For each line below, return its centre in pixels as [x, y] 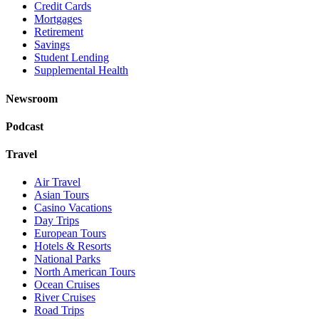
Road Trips [59, 310]
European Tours [70, 234]
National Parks [67, 259]
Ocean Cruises [67, 285]
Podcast [25, 126]
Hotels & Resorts [73, 246]
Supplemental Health [81, 70]
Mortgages [58, 19]
